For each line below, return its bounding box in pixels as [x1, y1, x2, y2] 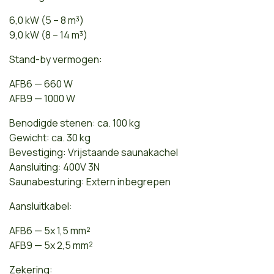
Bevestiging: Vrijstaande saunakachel [9, 145, 178, 159]
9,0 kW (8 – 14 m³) [9, 28, 87, 42]
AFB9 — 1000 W [9, 91, 75, 105]
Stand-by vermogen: [9, 52, 102, 66]
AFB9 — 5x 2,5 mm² [9, 238, 93, 252]
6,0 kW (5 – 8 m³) [9, 13, 84, 27]
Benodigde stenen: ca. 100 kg [9, 116, 140, 130]
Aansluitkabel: [9, 199, 72, 213]
